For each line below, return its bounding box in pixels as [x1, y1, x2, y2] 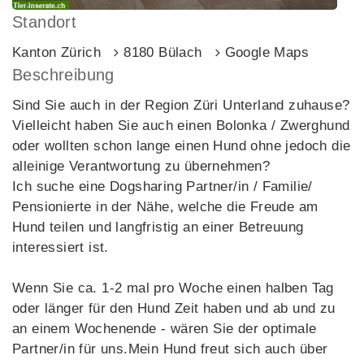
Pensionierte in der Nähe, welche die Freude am [12, 199, 318, 214]
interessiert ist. [12, 240, 109, 255]
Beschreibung [12, 66, 115, 84]
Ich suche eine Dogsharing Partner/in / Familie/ [12, 179, 313, 194]
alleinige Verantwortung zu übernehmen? [12, 158, 271, 174]
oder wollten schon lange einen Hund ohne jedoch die [12, 138, 351, 154]
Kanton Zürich [12, 45, 102, 60]
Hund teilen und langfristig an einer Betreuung [12, 219, 304, 235]
